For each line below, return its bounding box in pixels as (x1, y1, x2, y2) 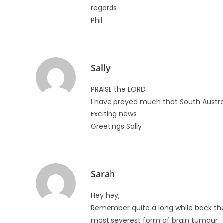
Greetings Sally (91, 121, 142, 131)
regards (91, 3, 117, 13)
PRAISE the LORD (91, 84, 146, 94)
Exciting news (91, 109, 137, 119)
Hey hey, (91, 190, 120, 200)
